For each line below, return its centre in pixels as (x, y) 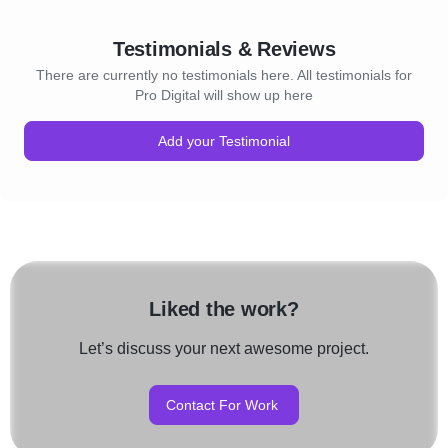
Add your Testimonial (224, 140)
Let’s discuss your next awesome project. (224, 348)
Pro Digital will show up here (224, 94)
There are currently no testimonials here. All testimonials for (224, 74)
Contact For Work (222, 404)
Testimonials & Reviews (224, 48)
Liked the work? (224, 308)
